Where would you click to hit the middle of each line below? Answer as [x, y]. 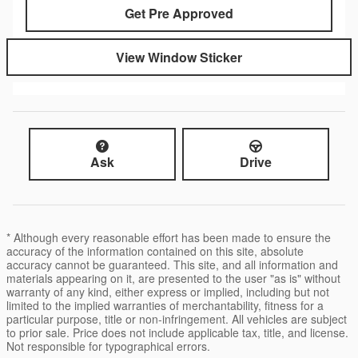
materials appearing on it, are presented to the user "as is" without [173, 278]
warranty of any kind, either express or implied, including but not [168, 292]
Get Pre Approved [179, 13]
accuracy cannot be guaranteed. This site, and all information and [172, 265]
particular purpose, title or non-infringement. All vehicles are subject [177, 319]
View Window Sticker [179, 57]
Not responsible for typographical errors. [108, 346]
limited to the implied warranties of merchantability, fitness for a [165, 306]
